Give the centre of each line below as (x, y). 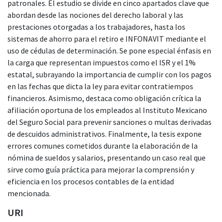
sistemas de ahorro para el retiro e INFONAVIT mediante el (107, 38)
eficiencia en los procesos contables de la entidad (91, 181)
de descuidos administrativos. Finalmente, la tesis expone (105, 134)
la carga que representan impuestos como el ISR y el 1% (102, 62)
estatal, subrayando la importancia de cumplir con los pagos (110, 74)
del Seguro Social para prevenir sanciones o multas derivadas (110, 122)
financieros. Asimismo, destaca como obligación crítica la (104, 98)
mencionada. (29, 193)
